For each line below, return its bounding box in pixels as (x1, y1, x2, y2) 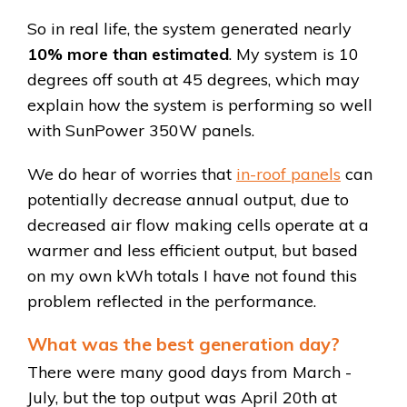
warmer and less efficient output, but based (27, 240, 358, 262)
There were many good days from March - (27, 362, 352, 383)
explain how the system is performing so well (27, 94, 372, 116)
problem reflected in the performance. (27, 291, 316, 313)
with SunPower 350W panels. (27, 120, 254, 142)
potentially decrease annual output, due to (27, 189, 349, 211)
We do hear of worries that (27, 164, 236, 185)
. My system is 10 (229, 44, 359, 65)
